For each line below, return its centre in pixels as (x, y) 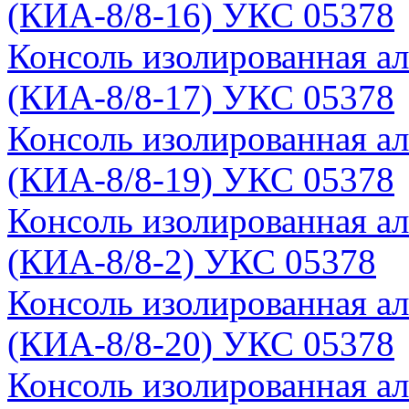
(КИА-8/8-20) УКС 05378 (201, 343)
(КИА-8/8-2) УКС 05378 (192, 261)
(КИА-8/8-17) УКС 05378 (201, 97)
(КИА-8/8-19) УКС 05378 (201, 179)
